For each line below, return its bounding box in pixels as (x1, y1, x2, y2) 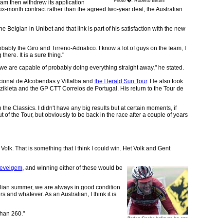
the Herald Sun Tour (94, 77, 147, 85)
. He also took (147, 77, 183, 85)
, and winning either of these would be (22, 164, 123, 171)
